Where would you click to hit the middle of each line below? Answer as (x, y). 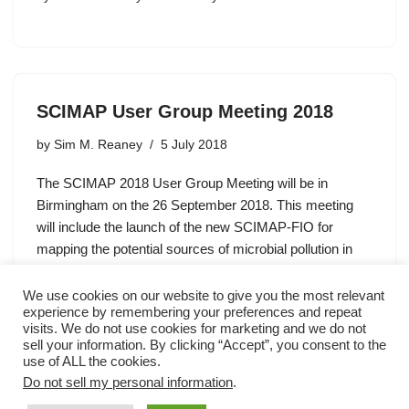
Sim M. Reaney (98, 144)
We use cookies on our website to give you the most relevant (204, 296)
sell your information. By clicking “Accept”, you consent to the (204, 345)
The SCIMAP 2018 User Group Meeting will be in (182, 183)
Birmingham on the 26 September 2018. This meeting (195, 204)
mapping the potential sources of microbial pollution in (194, 248)
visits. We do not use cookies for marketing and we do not (194, 329)
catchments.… (82, 270)
